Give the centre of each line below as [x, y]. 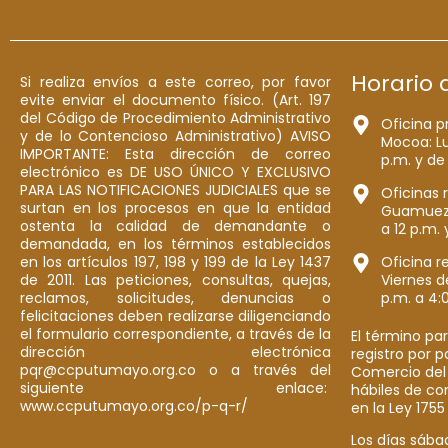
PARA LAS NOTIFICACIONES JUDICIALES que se [175, 189]
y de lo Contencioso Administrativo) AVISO [175, 135]
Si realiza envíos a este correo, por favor [175, 81]
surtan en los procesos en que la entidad [175, 207]
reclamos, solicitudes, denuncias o [175, 297]
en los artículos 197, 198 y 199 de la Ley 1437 [175, 261]
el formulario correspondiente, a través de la [175, 333]
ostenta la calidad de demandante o [175, 225]
